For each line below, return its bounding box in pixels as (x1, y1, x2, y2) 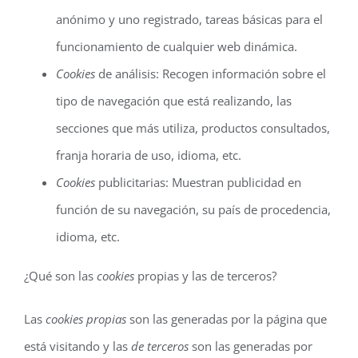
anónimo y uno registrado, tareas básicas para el (56, 11, 323, 27)
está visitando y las (24, 338, 131, 354)
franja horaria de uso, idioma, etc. (56, 147, 241, 163)
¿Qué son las (24, 268, 97, 284)
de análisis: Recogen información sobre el (95, 66, 326, 82)
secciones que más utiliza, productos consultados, (56, 120, 330, 136)
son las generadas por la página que (126, 311, 327, 327)
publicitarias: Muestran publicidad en (95, 174, 301, 190)
